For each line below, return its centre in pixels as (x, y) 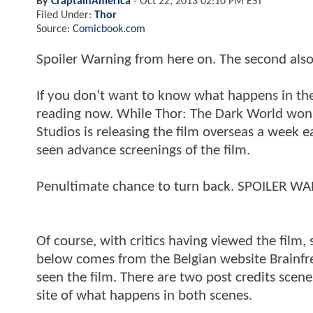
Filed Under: (65, 15)
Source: (54, 29)
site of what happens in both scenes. (144, 296)
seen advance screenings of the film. (143, 150)
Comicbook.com (109, 29)
